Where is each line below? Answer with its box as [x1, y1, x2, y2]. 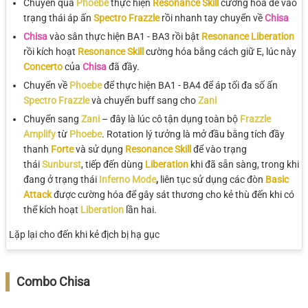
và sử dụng [76, 144, 125, 155]
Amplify [23, 129, 56, 140]
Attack [23, 189, 54, 201]
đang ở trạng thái [23, 174, 99, 186]
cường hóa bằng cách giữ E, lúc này [146, 45, 296, 57]
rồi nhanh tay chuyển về [162, 12, 265, 23]
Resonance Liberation [201, 30, 294, 42]
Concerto [23, 60, 65, 72]
